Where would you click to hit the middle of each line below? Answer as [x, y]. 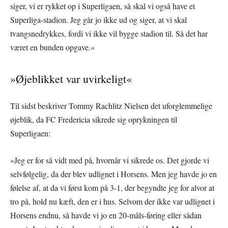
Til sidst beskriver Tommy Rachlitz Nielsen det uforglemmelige [111, 105]
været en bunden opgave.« [52, 47]
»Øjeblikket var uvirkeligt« [71, 78]
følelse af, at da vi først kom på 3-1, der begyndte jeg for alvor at [112, 187]
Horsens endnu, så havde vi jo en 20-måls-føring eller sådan [106, 215]
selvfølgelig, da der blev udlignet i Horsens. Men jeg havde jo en [113, 174]
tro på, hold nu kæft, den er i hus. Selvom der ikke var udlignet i [112, 201]
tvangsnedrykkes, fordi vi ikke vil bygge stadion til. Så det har [109, 33]
